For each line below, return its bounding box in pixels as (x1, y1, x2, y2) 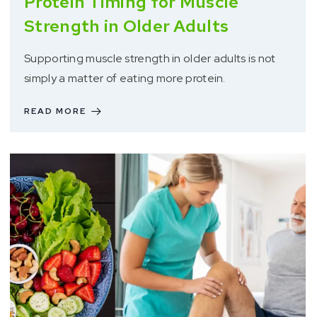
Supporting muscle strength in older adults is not (24, 51, 276, 67)
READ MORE (24, 105, 86, 117)
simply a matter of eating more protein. (24, 71, 226, 86)
